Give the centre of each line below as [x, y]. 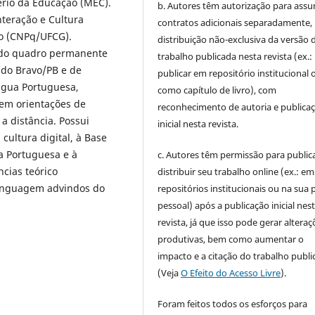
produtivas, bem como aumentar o [231, 239]
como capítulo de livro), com [217, 90]
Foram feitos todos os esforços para [233, 304]
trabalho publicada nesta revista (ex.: [235, 57]
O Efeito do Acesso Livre [231, 273]
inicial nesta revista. [198, 124]
